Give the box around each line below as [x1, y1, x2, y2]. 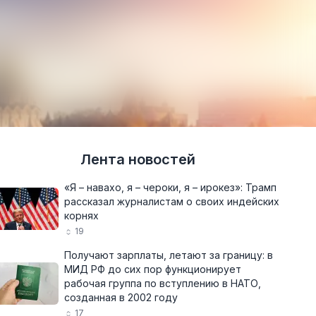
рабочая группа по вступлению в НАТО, [64, 277, 261, 289]
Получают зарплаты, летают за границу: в [64, 249, 273, 261]
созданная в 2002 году [64, 291, 178, 303]
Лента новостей [80, 151, 195, 168]
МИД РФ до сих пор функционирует [64, 263, 241, 275]
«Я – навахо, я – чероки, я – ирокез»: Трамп [64, 181, 276, 193]
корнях [64, 209, 99, 221]
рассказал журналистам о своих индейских [64, 195, 279, 207]
